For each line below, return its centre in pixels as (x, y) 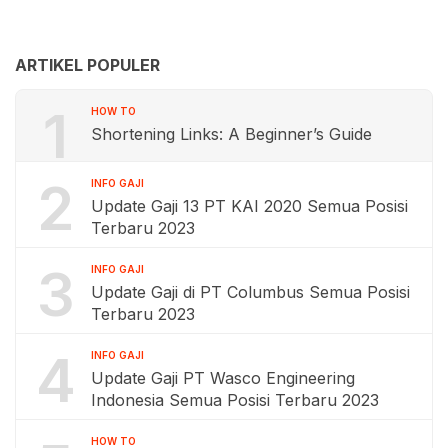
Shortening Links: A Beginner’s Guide (231, 133)
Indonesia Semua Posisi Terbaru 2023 (235, 399)
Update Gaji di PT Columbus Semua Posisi (250, 291)
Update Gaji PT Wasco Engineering (223, 377)
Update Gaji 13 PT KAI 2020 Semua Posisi (249, 205)
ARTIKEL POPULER (87, 64)
